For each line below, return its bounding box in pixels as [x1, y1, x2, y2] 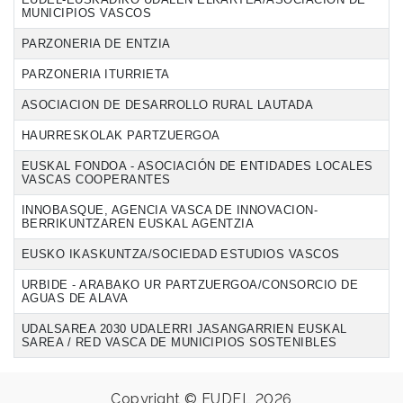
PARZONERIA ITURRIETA [22, 67, 170, 81]
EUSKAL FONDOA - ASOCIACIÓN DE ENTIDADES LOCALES [22, 158, 373, 173]
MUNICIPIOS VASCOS [22, 5, 152, 20]
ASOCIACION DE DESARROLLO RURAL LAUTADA [22, 97, 314, 112]
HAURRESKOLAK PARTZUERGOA [22, 128, 220, 142]
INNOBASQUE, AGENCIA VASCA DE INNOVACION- [22, 202, 318, 217]
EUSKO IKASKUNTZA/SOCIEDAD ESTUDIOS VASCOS [22, 246, 340, 261]
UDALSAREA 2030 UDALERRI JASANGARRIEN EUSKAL [22, 321, 347, 336]
